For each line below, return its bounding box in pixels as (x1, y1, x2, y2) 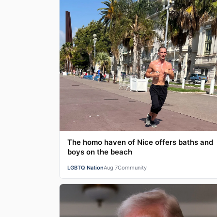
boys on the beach (67, 147, 132, 156)
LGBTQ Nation (67, 164, 104, 171)
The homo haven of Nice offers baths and (67, 138, 213, 147)
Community (118, 164, 147, 171)
